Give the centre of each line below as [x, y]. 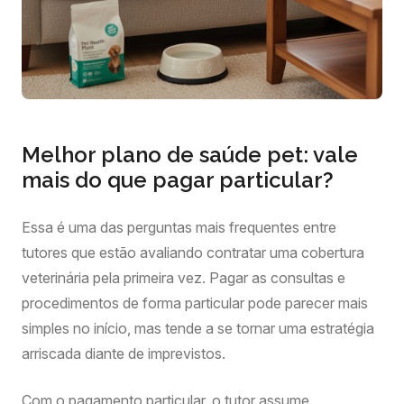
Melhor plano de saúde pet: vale [190, 155]
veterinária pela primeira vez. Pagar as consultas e [184, 278]
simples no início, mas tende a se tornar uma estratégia [198, 328]
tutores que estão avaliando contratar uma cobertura [193, 252]
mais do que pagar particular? [178, 180]
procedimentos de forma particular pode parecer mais [195, 303]
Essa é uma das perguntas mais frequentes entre [179, 227]
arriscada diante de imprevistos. [124, 353]
